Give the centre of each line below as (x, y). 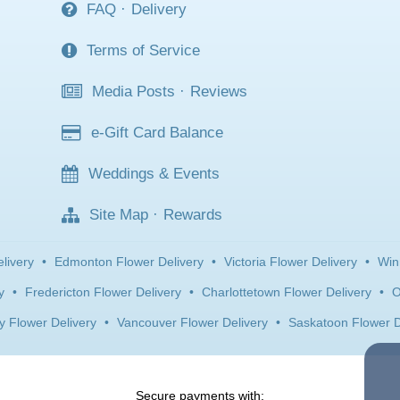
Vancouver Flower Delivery (192, 322)
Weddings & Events (154, 173)
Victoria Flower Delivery (291, 261)
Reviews (219, 91)
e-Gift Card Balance (157, 132)
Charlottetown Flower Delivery (286, 292)
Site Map (119, 214)
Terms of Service (143, 50)
